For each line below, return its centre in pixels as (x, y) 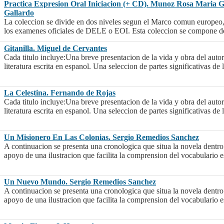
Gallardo (19, 13)
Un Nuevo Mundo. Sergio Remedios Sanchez (80, 182)
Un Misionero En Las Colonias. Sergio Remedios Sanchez (101, 137)
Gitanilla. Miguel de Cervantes (55, 48)
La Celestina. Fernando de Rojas (60, 93)
